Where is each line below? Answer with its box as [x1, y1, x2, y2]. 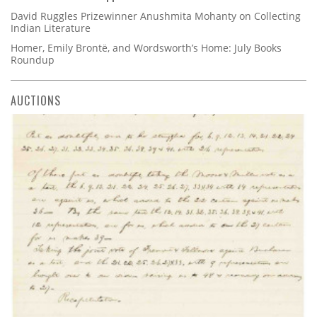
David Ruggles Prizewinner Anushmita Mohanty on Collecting [11, 9, 301, 23]
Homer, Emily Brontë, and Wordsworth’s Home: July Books [11, 41, 282, 55]
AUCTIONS [11, 92, 61, 110]
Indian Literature [11, 21, 91, 35]
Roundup [11, 53, 54, 67]
